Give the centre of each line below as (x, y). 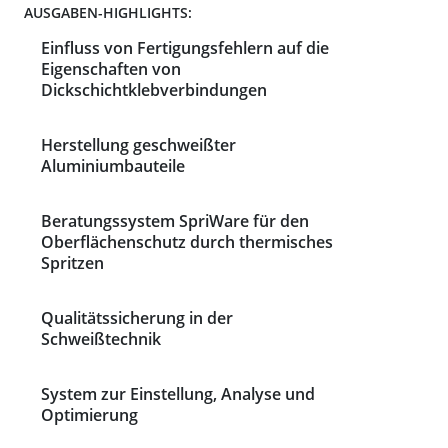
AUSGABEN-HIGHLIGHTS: (108, 13)
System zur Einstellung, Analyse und (178, 394)
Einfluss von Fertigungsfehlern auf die (185, 48)
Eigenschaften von (111, 69)
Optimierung (89, 415)
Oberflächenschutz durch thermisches (187, 242)
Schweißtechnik (101, 339)
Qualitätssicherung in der (137, 318)
